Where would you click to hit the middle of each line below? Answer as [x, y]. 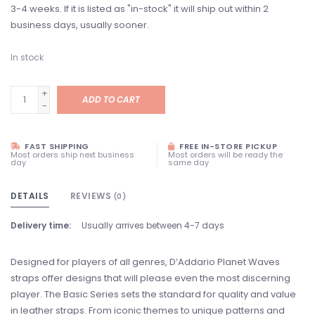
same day [188, 162]
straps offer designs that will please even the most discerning [150, 278]
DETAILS [30, 196]
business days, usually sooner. [80, 25]
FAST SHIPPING [56, 146]
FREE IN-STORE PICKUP [227, 146]
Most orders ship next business [72, 155]
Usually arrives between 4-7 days [153, 225]
